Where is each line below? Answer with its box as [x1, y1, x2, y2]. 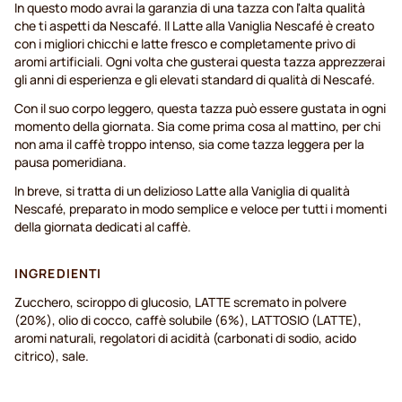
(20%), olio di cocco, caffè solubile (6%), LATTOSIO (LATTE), [14, 311, 362, 329]
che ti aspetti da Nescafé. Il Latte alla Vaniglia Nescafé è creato [14, 17, 374, 35]
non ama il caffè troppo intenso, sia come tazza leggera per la [14, 135, 364, 153]
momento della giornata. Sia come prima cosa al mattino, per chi [14, 118, 380, 135]
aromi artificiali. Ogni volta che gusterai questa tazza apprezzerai [14, 53, 385, 71]
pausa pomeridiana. [14, 153, 129, 171]
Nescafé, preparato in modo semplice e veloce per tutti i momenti [14, 200, 387, 218]
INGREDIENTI [14, 265, 102, 283]
